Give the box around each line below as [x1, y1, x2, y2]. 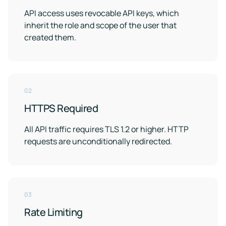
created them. [24, 32, 76, 43]
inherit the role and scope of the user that [24, 20, 177, 31]
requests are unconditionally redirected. [24, 136, 172, 147]
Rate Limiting [24, 205, 83, 219]
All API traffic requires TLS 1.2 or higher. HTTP [24, 124, 189, 135]
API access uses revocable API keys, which [24, 8, 179, 19]
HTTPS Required [24, 101, 98, 115]
